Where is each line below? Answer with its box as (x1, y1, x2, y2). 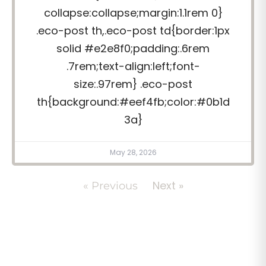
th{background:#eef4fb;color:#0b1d (36, 94, 230, 109)
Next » (152, 178, 183, 194)
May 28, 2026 (109, 147, 157, 158)
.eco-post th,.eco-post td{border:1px (36, 23, 230, 38)
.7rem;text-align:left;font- (66, 58, 200, 74)
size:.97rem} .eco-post (74, 76, 192, 91)
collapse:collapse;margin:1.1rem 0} (43, 5, 223, 20)
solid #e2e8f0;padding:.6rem (56, 40, 210, 56)
